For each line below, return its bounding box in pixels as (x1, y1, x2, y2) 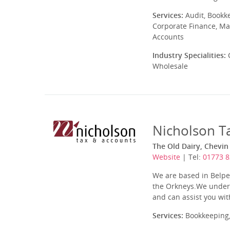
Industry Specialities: (152, 50, 226, 60)
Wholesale (152, 61, 188, 71)
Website (152, 152, 180, 162)
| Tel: (180, 152, 203, 162)
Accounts (152, 32, 184, 42)
